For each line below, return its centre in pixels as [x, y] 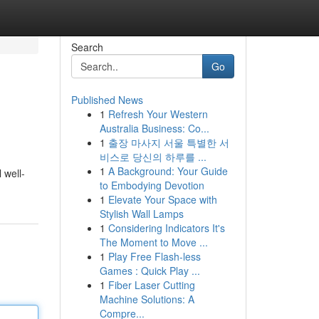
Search [87, 47]
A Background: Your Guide [168, 171]
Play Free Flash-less [154, 256]
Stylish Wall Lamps [141, 214]
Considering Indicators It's [166, 228]
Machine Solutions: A [147, 299]
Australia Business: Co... [154, 128]
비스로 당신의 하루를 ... [153, 157]
